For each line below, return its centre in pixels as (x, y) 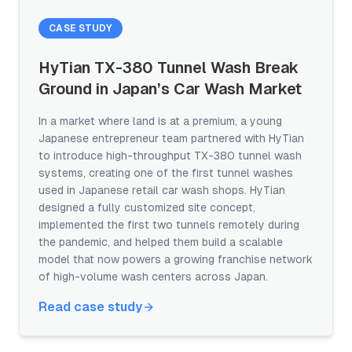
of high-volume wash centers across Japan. (153, 277)
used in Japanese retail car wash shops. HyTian (162, 190)
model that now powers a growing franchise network (176, 259)
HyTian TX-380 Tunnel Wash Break (169, 68)
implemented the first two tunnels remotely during (169, 225)
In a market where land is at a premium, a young (160, 121)
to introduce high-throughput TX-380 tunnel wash (170, 156)
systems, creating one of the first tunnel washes (166, 173)
